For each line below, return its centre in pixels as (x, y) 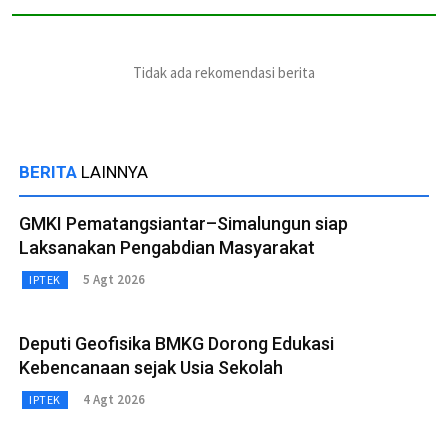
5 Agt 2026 (113, 280)
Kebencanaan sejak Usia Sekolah (151, 367)
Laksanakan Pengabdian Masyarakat (167, 247)
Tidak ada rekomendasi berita (224, 72)
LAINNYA (114, 171)
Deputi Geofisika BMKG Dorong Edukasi (176, 343)
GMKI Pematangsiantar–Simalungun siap (183, 223)
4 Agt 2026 (113, 400)
